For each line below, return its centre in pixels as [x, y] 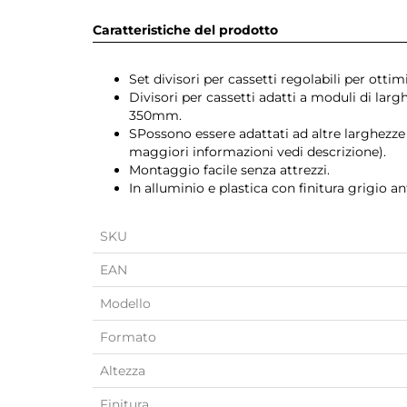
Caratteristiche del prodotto [185, 30]
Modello [125, 303]
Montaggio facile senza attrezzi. [229, 170]
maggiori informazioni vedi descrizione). [258, 152]
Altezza [123, 371]
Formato [128, 337]
